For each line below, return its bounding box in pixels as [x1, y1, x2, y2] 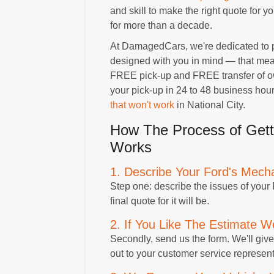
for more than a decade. [109, 20, 212, 31]
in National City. [174, 99, 245, 110]
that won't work [109, 99, 174, 110]
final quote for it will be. [109, 195, 209, 206]
